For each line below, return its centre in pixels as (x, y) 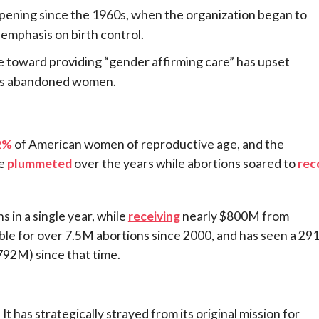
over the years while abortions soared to (184, 163)
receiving (154, 216)
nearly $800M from (234, 216)
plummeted (39, 163)
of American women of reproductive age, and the (148, 144)
